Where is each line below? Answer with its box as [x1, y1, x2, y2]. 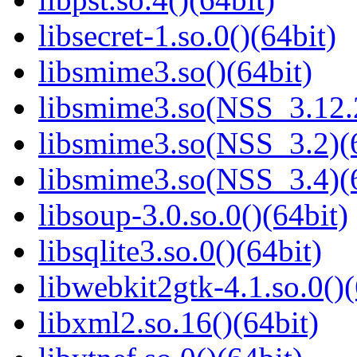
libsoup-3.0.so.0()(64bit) [38, 198, 348, 233]
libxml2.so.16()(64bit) [38, 305, 319, 340]
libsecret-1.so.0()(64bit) [38, 18, 336, 53]
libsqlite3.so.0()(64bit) [38, 233, 322, 269]
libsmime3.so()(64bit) [38, 54, 312, 89]
